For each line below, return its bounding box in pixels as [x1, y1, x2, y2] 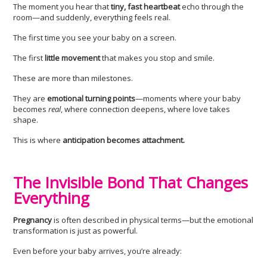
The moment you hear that [13, 1, 110, 12]
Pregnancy [13, 215, 52, 225]
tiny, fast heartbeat [109, 1, 181, 12]
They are [13, 93, 48, 104]
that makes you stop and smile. [100, 52, 215, 63]
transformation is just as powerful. [13, 225, 138, 236]
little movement [45, 52, 101, 63]
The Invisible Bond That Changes [13, 172, 249, 193]
